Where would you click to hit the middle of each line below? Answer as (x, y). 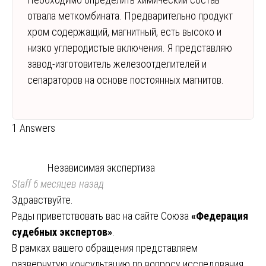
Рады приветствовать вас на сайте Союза (102, 216)
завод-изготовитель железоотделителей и (117, 64)
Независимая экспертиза (101, 167)
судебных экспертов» (62, 232)
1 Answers (34, 128)
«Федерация (220, 216)
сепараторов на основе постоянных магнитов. (126, 80)
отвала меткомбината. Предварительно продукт (130, 15)
